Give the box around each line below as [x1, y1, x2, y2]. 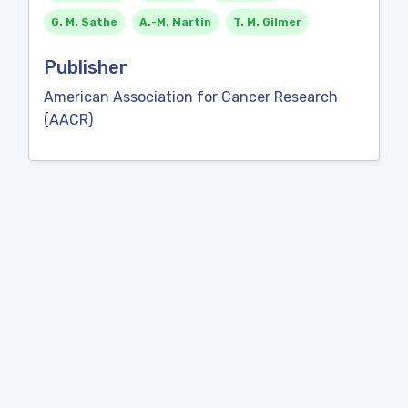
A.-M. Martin [139, 15, 211, 28]
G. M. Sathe [51, 15, 117, 28]
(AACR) [44, 111, 93, 128]
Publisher [44, 56, 127, 78]
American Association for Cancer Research [44, 88, 338, 106]
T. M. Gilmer [233, 15, 301, 28]
